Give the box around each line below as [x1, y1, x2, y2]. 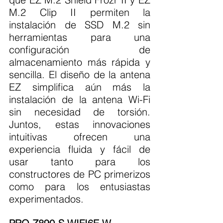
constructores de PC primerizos [9, 168, 150, 181]
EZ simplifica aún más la [9, 81, 150, 94]
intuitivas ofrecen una [9, 130, 150, 143]
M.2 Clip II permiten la [9, 6, 150, 19]
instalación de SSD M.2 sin [9, 18, 150, 31]
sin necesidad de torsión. [9, 106, 150, 118]
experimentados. [9, 193, 84, 206]
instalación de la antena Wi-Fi [9, 93, 150, 106]
